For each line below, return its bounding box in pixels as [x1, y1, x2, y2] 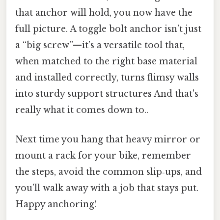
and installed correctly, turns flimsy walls [15, 72, 199, 83]
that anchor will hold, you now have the [15, 7, 192, 19]
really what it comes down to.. [15, 105, 148, 116]
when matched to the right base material [15, 56, 197, 67]
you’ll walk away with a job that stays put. [15, 182, 198, 193]
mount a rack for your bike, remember [15, 150, 191, 161]
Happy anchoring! [15, 198, 97, 210]
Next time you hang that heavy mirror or [15, 134, 200, 145]
